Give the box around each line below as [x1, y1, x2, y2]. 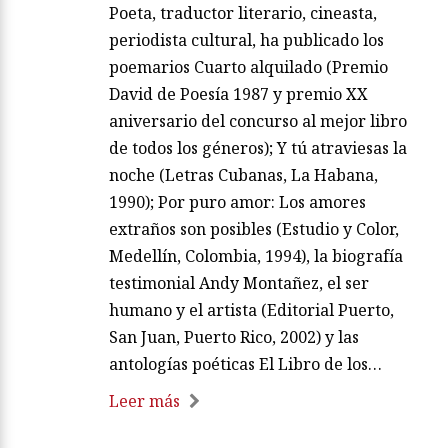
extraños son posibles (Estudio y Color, [109, 217, 399, 240]
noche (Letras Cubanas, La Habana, [109, 163, 378, 186]
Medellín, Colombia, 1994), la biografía [109, 244, 403, 267]
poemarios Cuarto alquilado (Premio [109, 55, 388, 78]
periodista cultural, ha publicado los [109, 28, 384, 51]
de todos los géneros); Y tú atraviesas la [109, 136, 407, 159]
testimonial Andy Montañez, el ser [109, 271, 369, 294]
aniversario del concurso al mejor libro [109, 109, 407, 132]
